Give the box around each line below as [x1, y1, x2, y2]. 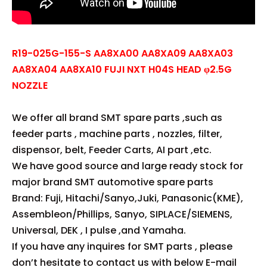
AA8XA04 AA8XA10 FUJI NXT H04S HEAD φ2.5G [12, 63, 232, 77]
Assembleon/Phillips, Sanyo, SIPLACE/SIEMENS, [12, 207, 232, 222]
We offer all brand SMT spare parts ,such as [12, 111, 222, 125]
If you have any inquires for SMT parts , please [12, 240, 232, 254]
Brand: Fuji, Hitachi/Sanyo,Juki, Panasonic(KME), [12, 191, 243, 206]
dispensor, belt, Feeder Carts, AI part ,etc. [12, 143, 212, 157]
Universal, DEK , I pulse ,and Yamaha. [12, 223, 186, 238]
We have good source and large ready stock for [12, 159, 243, 173]
